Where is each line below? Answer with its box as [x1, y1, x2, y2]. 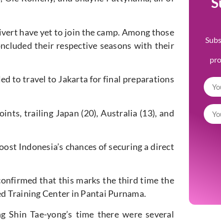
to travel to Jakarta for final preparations [10, 74, 174, 85]
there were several [94, 208, 174, 220]
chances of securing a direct [63, 141, 174, 152]
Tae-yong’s [30, 208, 73, 220]
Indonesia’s [18, 141, 64, 152]
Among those [120, 26, 174, 37]
